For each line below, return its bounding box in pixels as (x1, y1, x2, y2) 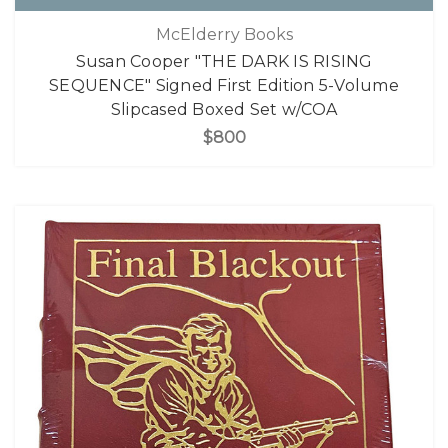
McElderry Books (155, 25, 293, 45)
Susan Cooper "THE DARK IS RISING (75, 52, 373, 72)
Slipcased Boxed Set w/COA (110, 100, 338, 120)
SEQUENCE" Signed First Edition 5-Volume (49, 76, 399, 96)
